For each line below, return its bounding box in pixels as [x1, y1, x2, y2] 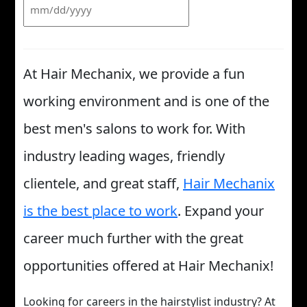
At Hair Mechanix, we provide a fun [23, 64, 245, 84]
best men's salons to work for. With [23, 119, 245, 138]
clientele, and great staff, [23, 174, 183, 193]
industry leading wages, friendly [23, 147, 225, 166]
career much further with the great [23, 229, 243, 248]
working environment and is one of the [23, 92, 269, 111]
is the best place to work [23, 201, 177, 221]
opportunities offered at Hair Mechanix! [23, 256, 273, 275]
